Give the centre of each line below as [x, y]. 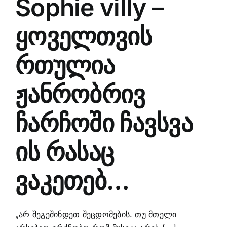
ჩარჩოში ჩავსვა [104, 123]
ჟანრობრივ [80, 94]
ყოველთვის [84, 36]
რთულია [65, 65]
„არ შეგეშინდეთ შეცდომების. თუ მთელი [96, 215]
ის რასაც [65, 152]
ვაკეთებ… [72, 181]
